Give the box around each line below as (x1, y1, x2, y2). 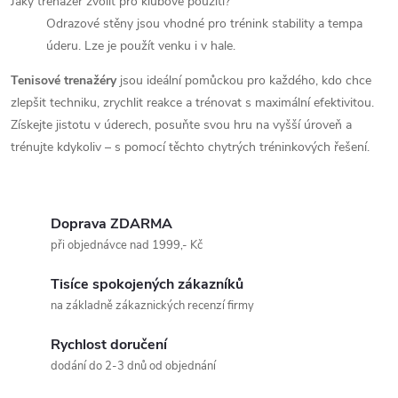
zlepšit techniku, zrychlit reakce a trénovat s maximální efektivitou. (11, 93, 374, 111)
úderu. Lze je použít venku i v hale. (46, 36, 235, 54)
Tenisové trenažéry (11, 71, 116, 89)
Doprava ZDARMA (51, 213, 172, 234)
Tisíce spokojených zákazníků (51, 274, 243, 294)
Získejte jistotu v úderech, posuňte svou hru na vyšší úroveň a (11, 115, 352, 133)
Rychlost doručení (51, 334, 167, 354)
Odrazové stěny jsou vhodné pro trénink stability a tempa (46, 14, 362, 32)
